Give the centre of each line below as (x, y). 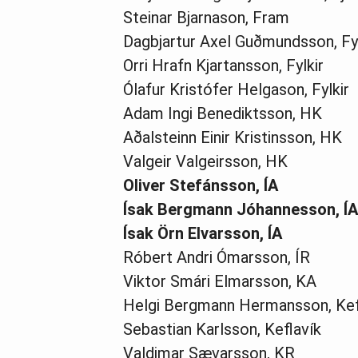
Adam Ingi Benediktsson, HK (223, 113)
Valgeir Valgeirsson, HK (205, 161)
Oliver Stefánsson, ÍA (201, 185)
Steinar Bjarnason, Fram (206, 17)
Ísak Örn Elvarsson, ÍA (203, 233)
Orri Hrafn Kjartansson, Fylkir (223, 65)
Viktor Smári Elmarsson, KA (220, 281)
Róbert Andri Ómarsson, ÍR (217, 257)
